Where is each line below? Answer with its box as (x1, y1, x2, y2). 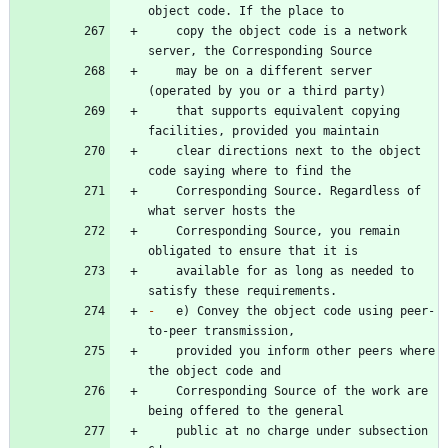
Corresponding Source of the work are (148, 384, 176, 399)
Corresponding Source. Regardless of (148, 184, 176, 199)
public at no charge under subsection (148, 424, 176, 439)
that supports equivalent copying (148, 104, 176, 119)
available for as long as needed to (148, 264, 176, 279)
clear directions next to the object (148, 144, 176, 159)
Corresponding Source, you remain (148, 224, 176, 239)
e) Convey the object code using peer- (155, 304, 435, 319)
